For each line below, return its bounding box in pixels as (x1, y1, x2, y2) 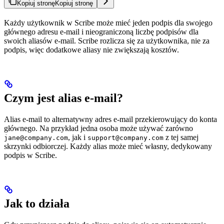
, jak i (68, 132, 87, 141)
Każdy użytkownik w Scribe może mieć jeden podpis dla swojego (4, 18, 212, 27)
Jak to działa (4, 196, 69, 210)
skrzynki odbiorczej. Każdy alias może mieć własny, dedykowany (4, 141, 212, 150)
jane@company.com (4, 133, 68, 141)
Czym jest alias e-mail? (4, 91, 123, 104)
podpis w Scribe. (4, 150, 57, 159)
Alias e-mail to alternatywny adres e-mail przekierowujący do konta (4, 114, 217, 123)
